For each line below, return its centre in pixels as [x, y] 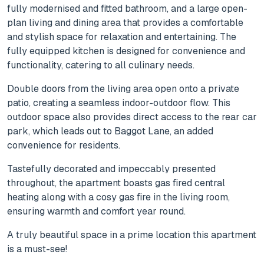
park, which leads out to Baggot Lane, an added [110, 131]
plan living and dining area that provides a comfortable [125, 23]
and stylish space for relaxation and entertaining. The [122, 37]
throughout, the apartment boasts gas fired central [116, 183]
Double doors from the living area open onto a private [123, 89]
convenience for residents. [64, 146]
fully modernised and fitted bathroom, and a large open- [127, 9]
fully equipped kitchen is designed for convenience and [126, 51]
